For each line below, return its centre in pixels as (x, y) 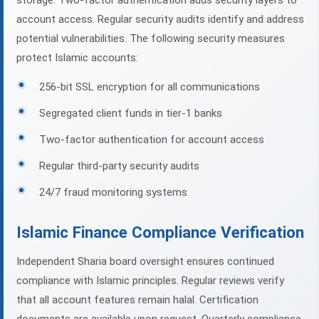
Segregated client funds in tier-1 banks (131, 114)
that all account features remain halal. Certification (137, 300)
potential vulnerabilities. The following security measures (151, 39)
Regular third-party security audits (119, 166)
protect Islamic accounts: (77, 58)
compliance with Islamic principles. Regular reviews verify (150, 281)
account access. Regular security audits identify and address (160, 20)
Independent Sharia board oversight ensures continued (145, 262)
